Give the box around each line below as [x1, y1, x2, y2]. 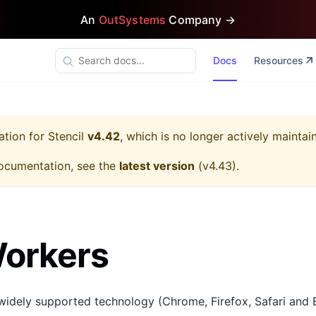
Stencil [48, 129, 84, 143]
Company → [166, 12, 236, 27]
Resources [253, 54, 303, 66]
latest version [119, 159, 195, 173]
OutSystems [98, 12, 166, 27]
